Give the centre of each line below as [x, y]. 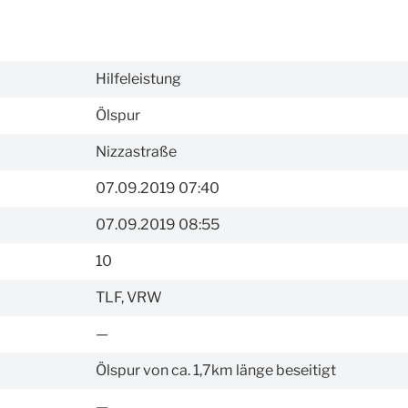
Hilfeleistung [138, 78]
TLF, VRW [129, 297]
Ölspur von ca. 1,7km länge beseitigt [216, 370]
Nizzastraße [136, 151]
